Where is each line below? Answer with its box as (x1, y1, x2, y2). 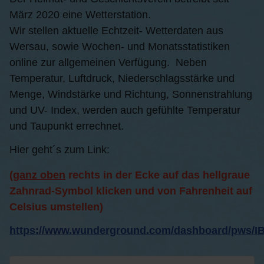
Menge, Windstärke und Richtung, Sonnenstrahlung (9, 88, 252, 100)
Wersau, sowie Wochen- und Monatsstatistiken (9, 40, 230, 52)
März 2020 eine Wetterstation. (9, 8, 151, 21)
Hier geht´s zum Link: (9, 143, 110, 156)
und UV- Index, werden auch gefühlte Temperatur (9, 104, 240, 116)
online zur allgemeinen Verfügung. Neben (9, 56, 207, 68)
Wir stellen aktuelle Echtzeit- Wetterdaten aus (9, 24, 223, 37)
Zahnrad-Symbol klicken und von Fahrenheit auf (9, 184, 252, 197)
